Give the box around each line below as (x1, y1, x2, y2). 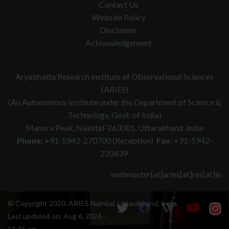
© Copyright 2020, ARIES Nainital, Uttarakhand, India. (8, 199, 178, 208)
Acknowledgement (85, 38, 152, 48)
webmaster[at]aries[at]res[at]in (111, 169, 221, 179)
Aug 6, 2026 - (63, 212, 106, 221)
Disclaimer (100, 25, 138, 35)
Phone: (16, 135, 43, 146)
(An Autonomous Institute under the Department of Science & (8, 97, 221, 107)
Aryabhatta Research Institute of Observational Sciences (15, 72, 214, 82)
